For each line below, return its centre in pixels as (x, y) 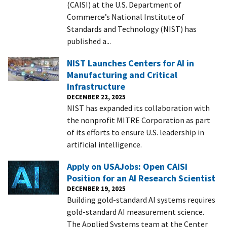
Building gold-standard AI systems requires (141, 199)
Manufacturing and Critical (122, 74)
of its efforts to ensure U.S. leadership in (136, 132)
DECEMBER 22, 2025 (96, 97)
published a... (89, 41)
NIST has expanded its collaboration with (138, 108)
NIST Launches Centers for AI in (130, 63)
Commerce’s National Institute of (126, 16)
